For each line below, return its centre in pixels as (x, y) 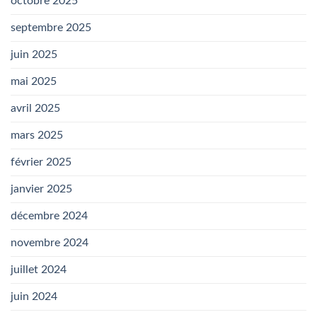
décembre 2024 (49, 216)
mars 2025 (37, 136)
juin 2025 (34, 55)
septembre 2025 (51, 28)
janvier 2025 (41, 189)
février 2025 (41, 162)
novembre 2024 (50, 243)
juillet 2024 (39, 270)
